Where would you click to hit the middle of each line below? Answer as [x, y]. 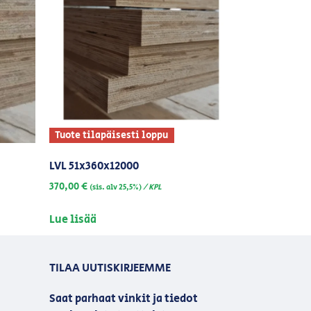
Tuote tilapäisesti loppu [112, 135]
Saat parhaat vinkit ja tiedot [124, 299]
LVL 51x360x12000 [94, 166]
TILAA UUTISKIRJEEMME [110, 269]
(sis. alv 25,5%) [116, 187]
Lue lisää [73, 219]
